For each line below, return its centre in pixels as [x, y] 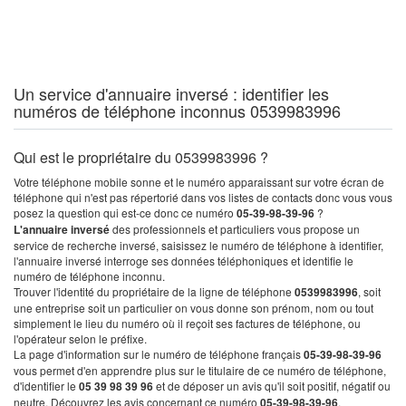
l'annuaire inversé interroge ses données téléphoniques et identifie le [184, 261]
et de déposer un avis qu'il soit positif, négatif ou [272, 386]
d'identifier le [46, 386]
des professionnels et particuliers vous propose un [236, 229]
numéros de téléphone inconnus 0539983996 [177, 111]
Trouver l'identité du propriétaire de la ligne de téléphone [154, 291]
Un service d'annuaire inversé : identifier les [171, 93]
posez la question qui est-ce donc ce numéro [125, 213]
